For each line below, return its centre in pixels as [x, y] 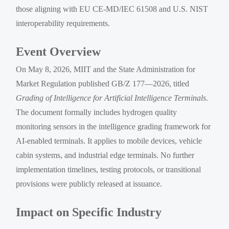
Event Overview [59, 52]
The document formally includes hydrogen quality [97, 112]
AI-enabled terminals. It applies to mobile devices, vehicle [109, 141]
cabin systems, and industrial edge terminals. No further [105, 155]
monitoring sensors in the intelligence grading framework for [113, 127]
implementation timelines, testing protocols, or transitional [109, 169]
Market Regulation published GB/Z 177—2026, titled [103, 84]
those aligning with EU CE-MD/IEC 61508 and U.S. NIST [112, 9]
